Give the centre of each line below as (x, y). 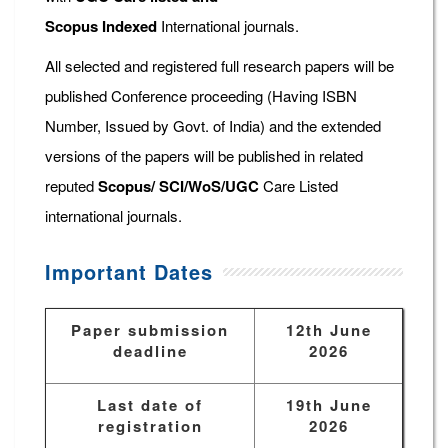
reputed (71, 186)
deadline (150, 351)
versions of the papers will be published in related (204, 156)
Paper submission (150, 330)
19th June (328, 405)
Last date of (150, 405)
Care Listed (298, 186)
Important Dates (129, 272)
